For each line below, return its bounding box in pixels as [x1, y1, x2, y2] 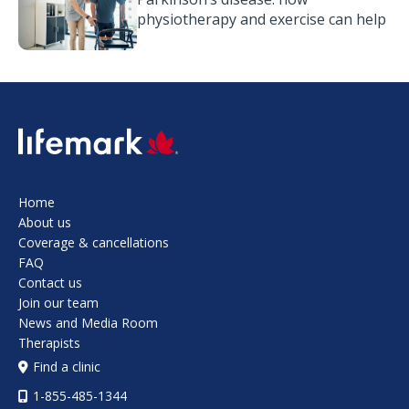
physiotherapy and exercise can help [137, 9, 386, 30]
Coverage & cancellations [18, 234, 169, 252]
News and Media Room [18, 314, 158, 332]
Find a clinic [33, 358, 100, 376]
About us [18, 214, 71, 232]
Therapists [18, 334, 80, 352]
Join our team [18, 294, 99, 312]
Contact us [18, 274, 82, 292]
